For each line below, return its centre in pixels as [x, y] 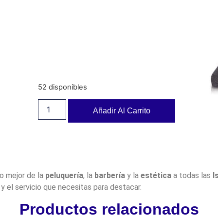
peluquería [64, 175]
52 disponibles [62, 87]
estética [156, 175]
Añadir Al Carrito [122, 111]
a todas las [192, 175]
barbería [109, 175]
